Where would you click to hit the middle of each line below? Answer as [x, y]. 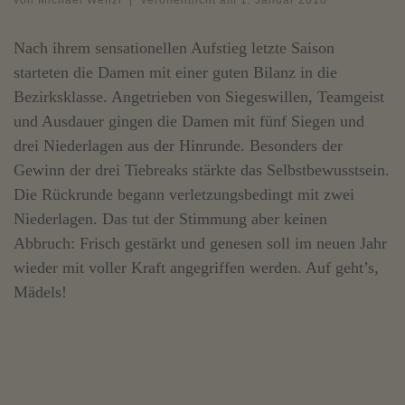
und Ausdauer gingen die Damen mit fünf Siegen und [189, 122]
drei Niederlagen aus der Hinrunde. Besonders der [178, 146]
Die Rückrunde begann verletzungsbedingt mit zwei [184, 195]
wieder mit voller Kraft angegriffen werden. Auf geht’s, [196, 268]
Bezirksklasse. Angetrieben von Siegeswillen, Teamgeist [199, 97]
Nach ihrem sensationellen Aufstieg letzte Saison [174, 48]
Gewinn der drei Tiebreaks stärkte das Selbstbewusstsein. [202, 170]
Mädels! [40, 292]
